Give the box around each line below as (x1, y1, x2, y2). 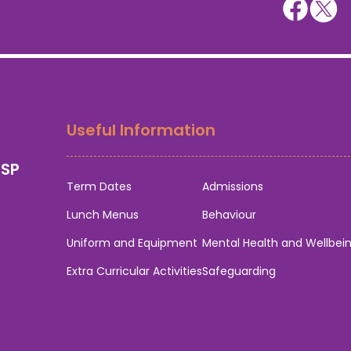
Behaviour (202, 207, 256, 223)
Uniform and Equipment (67, 235, 197, 251)
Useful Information (67, 119, 215, 142)
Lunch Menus (67, 207, 139, 223)
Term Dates (67, 179, 132, 195)
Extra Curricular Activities (67, 263, 202, 280)
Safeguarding (202, 263, 276, 280)
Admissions (202, 179, 263, 195)
